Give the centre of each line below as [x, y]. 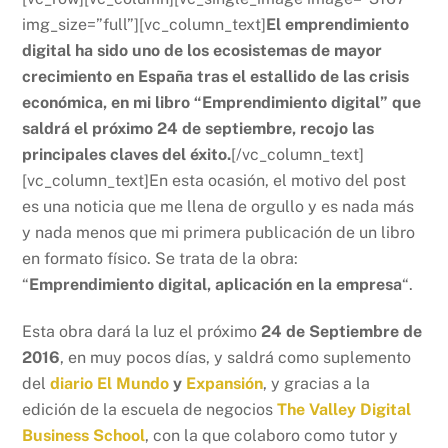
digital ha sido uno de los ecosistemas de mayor [202, 50]
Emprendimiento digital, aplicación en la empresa [216, 284]
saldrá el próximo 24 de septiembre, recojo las [198, 128]
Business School [84, 435]
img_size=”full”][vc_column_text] [144, 24]
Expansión [225, 383]
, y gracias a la [317, 383]
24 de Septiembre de [342, 331]
